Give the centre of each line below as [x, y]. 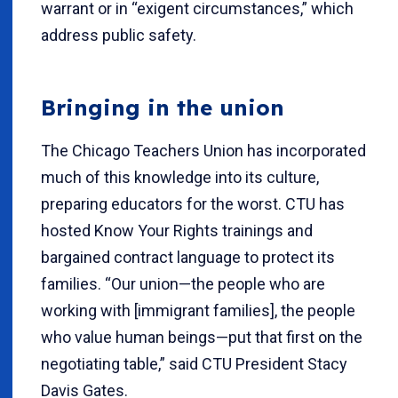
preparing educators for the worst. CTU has [193, 203]
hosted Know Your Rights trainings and [177, 230]
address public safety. [119, 35]
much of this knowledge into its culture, [180, 177]
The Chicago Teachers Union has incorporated [203, 150]
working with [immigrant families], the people [198, 310]
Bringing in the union [163, 108]
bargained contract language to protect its [188, 257]
